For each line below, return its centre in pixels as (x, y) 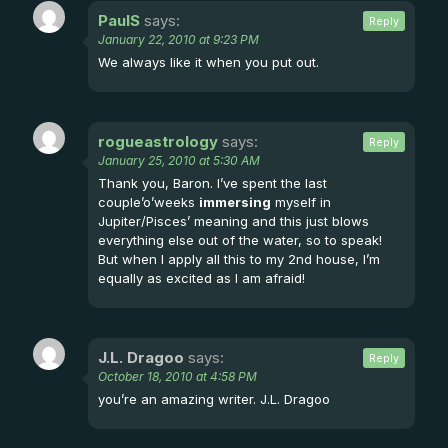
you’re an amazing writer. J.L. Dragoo (214, 398)
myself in (301, 201)
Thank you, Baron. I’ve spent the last (212, 182)
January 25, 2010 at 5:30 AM (179, 160)
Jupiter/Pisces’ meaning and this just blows (233, 220)
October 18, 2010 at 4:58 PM (177, 376)
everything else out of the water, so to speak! (240, 239)
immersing (235, 201)
